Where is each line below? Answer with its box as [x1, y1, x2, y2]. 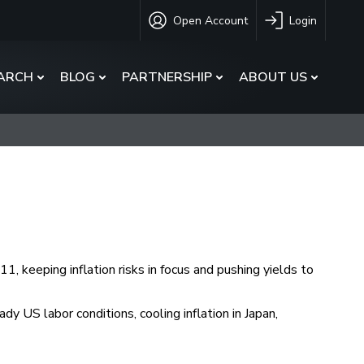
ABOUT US [239, 68, 307, 86]
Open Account [173, 12, 248, 28]
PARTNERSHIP [122, 68, 212, 86]
